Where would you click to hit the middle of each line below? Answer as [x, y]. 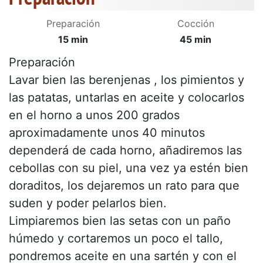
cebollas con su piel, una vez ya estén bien [129, 168]
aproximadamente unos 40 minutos [107, 133]
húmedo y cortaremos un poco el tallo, [116, 239]
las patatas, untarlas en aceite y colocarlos [127, 98]
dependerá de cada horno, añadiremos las [125, 151]
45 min [195, 40]
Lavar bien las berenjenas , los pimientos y [127, 80]
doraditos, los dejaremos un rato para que [124, 186]
